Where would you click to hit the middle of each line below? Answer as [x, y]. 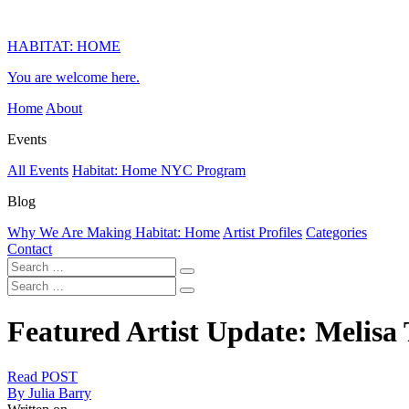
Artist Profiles [262, 232]
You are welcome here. [73, 77]
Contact [30, 249]
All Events [38, 170]
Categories [336, 232]
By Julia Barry [49, 393]
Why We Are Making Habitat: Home [114, 232]
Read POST [42, 376]
